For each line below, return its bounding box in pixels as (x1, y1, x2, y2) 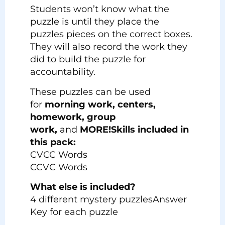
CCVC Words (30, 161, 87, 173)
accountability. (30, 66, 95, 78)
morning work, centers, (45, 98, 156, 110)
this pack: (30, 136, 76, 148)
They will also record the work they (30, 41, 187, 53)
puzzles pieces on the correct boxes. (30, 29, 192, 40)
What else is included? (30, 181, 136, 193)
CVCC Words (30, 149, 87, 160)
